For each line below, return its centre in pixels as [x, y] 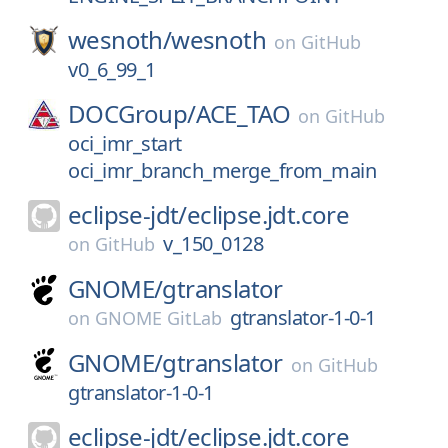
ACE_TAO [243, 113]
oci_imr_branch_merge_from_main [222, 170]
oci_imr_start [125, 143]
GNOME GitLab [158, 318]
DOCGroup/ [132, 113]
